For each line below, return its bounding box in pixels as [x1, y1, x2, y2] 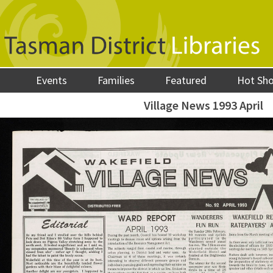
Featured [165, 73, 207, 87]
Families [97, 73, 135, 87]
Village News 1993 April [143, 97, 263, 113]
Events [36, 73, 68, 87]
